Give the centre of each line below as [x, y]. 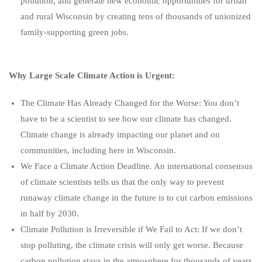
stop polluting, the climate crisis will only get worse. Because [132, 245]
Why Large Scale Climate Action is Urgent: [92, 76]
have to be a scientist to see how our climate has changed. [126, 119]
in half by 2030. [51, 214]
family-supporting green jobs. [75, 32]
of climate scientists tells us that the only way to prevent [122, 182]
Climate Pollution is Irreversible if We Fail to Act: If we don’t [131, 230]
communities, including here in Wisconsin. [98, 151]
